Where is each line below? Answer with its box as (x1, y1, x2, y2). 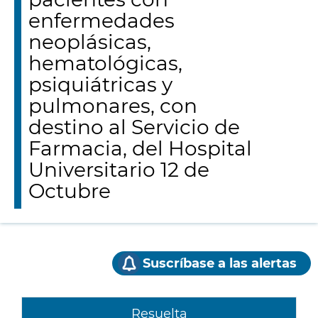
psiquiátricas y (28, 72, 172, 97)
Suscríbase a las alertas (143, 256, 297, 271)
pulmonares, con (28, 94, 197, 118)
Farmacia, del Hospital (28, 136, 252, 160)
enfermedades (28, 9, 175, 33)
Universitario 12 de (28, 158, 209, 182)
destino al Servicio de (28, 115, 240, 139)
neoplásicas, (28, 30, 151, 54)
